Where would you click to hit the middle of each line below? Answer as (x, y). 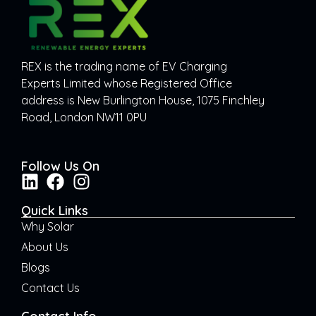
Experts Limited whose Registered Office (127, 83)
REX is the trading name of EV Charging (124, 66)
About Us (45, 247)
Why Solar (48, 227)
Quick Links (55, 211)
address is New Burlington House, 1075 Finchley (143, 100)
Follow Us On (60, 166)
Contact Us (50, 288)
